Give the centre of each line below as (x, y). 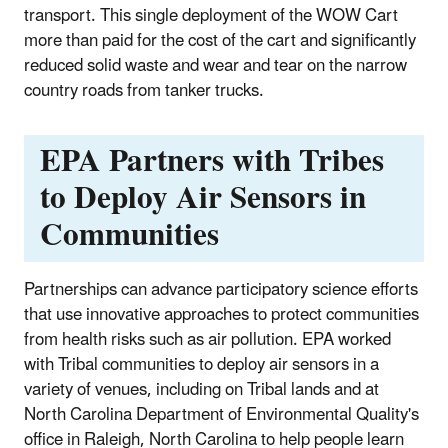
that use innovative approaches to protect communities (221, 315)
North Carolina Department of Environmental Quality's (221, 415)
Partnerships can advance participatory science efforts (221, 290)
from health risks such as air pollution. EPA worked (207, 340)
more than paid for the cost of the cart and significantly (220, 40)
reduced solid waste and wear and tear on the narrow (215, 65)
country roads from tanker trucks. (144, 90)
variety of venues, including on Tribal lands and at (201, 390)
